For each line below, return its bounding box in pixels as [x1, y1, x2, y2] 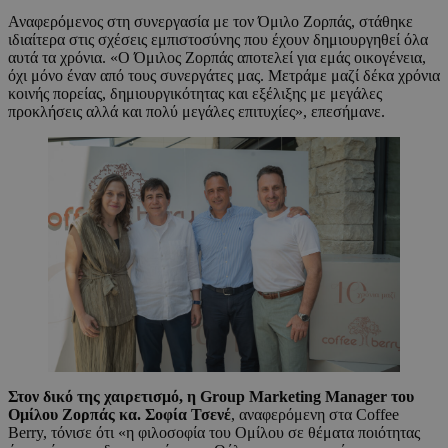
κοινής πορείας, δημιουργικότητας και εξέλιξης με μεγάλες [8, 85, 382, 103]
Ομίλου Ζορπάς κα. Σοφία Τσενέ [8, 405, 231, 423]
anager [340, 387, 387, 405]
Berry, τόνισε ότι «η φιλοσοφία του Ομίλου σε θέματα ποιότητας [8, 423, 420, 441]
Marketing [249, 387, 321, 405]
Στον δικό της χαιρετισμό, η [8, 387, 200, 405]
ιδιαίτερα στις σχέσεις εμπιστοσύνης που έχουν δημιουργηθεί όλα [8, 31, 428, 49]
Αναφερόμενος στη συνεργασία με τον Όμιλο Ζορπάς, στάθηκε [8, 13, 413, 31]
